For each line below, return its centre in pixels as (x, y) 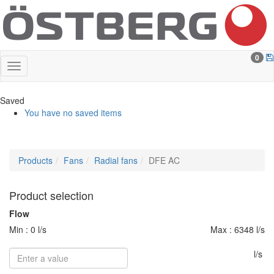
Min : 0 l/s (28, 229)
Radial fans (116, 160)
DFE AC (164, 160)
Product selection (51, 195)
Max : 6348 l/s (238, 229)
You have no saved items (73, 113)
